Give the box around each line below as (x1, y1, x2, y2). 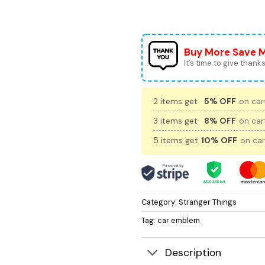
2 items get (153, 96, 200, 107)
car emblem (157, 215, 200, 226)
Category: (141, 197, 179, 208)
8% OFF (204, 115, 236, 127)
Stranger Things (179, 197, 237, 208)
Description (165, 245, 222, 259)
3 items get (153, 115, 200, 127)
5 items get (153, 135, 201, 146)
